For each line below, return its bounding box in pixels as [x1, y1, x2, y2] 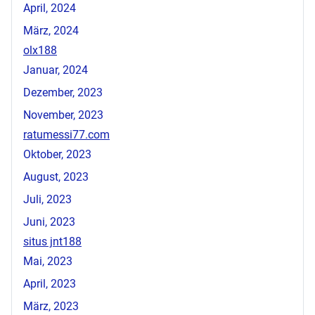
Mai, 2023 [23, 254, 72, 268]
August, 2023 [23, 169, 89, 184]
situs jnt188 [23, 234, 82, 248]
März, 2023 [23, 299, 79, 313]
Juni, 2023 [23, 214, 75, 229]
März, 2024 [23, 23, 79, 37]
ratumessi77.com [23, 127, 110, 141]
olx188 [23, 43, 57, 57]
